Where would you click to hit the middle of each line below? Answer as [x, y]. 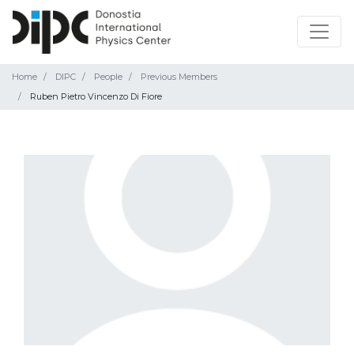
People [108, 76]
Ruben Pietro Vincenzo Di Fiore [96, 96]
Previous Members [179, 76]
